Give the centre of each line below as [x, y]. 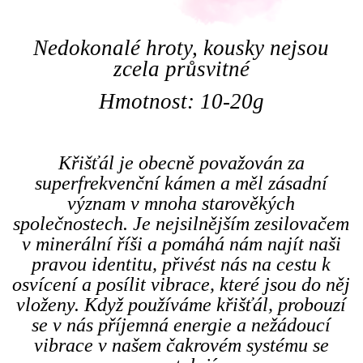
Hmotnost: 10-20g [181, 101]
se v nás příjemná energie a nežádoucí [181, 325]
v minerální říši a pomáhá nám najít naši [181, 243]
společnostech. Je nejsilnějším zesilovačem [181, 223]
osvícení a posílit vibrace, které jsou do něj [181, 284]
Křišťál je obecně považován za [181, 162]
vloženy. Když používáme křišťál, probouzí [181, 304]
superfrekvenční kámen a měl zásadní [181, 183]
